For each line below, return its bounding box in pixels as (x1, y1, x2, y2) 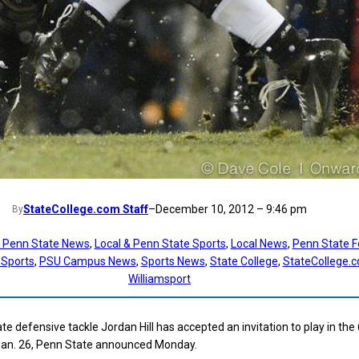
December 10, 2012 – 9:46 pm (155, 203, 307, 216)
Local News (230, 237, 288, 251)
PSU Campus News (38, 255, 136, 268)
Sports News (140, 255, 205, 268)
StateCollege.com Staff (23, 203, 148, 216)
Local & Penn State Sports (94, 237, 226, 251)
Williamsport (128, 272, 191, 286)
